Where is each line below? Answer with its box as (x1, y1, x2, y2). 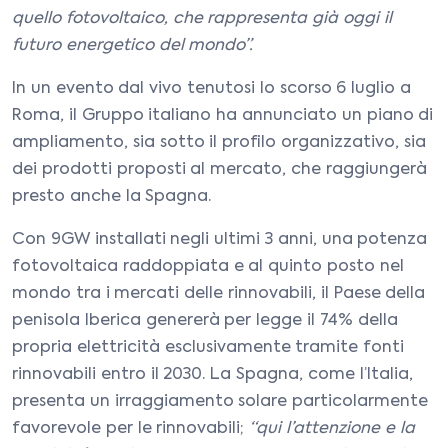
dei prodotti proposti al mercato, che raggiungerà (12, 162, 427, 178)
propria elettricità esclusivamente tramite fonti (12, 340, 405, 356)
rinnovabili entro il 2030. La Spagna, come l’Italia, (12, 367, 413, 383)
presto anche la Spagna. (12, 189, 217, 205)
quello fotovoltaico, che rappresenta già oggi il (12, 11, 392, 27)
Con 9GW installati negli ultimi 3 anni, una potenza (12, 232, 428, 248)
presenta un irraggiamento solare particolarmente (12, 394, 429, 410)
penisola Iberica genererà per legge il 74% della (12, 313, 398, 329)
